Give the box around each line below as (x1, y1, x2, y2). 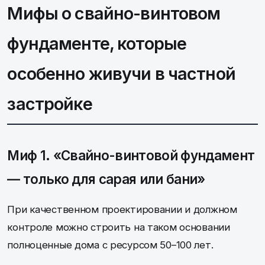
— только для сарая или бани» (7, 170, 205, 187)
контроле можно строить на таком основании (7, 221, 230, 233)
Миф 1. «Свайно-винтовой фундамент (7, 147, 255, 163)
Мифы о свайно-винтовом (7, 2, 221, 24)
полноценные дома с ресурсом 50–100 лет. (7, 238, 214, 251)
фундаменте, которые (7, 33, 187, 54)
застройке (7, 93, 92, 114)
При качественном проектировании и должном (7, 203, 237, 215)
